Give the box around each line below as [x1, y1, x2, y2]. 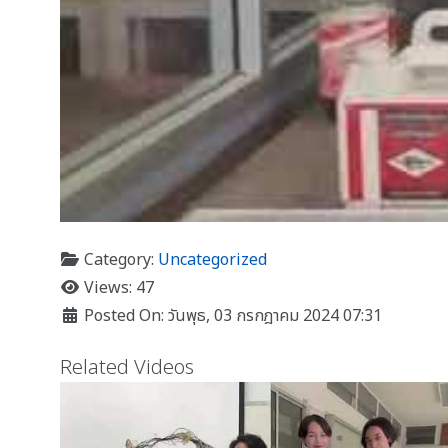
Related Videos [60, 352, 195, 383]
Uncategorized [158, 247, 268, 272]
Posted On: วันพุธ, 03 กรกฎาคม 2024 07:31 [80, 303, 383, 328]
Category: [80, 247, 159, 272]
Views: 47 [80, 275, 155, 300]
